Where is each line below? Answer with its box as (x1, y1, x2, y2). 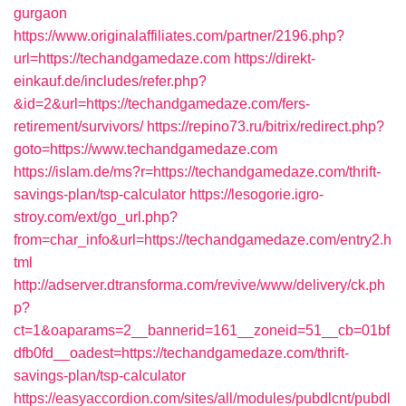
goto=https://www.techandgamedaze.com (14, 141, 277, 157)
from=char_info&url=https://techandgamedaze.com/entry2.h (14, 232, 391, 247)
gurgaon (14, 5, 67, 21)
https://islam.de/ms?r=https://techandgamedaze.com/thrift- (14, 164, 381, 179)
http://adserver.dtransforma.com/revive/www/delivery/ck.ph (14, 277, 385, 293)
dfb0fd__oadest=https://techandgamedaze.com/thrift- (14, 345, 349, 361)
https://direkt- (234, 51, 315, 66)
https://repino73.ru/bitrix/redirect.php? (147, 119, 384, 134)
